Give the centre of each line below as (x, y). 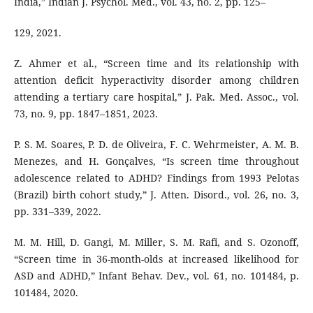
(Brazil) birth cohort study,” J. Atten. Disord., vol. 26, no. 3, (156, 194)
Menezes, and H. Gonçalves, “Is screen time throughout (156, 161)
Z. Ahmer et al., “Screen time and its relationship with (156, 63)
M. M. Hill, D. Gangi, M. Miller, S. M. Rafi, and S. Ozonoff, (156, 242)
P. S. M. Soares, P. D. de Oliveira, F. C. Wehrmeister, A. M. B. (156, 144)
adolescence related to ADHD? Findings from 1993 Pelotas (156, 177)
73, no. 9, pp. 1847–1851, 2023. (86, 113)
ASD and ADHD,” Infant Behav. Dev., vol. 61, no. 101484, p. (156, 275)
